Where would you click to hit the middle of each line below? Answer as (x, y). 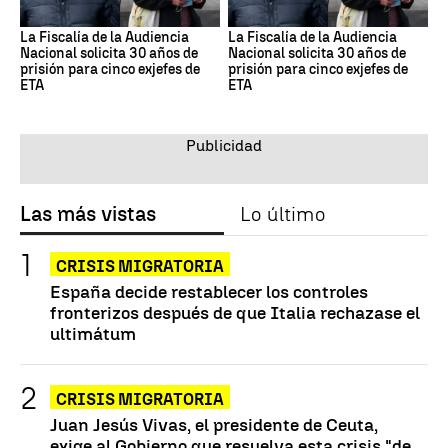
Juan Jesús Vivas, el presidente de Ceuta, (214, 424)
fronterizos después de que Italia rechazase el (235, 312)
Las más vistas (88, 213)
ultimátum (93, 333)
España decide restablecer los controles (209, 291)
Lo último (282, 213)
